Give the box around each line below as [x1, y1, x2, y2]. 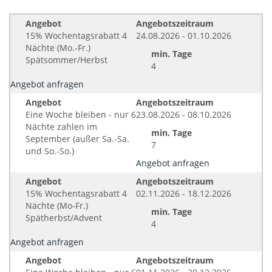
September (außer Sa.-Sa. [25, 133, 129, 144]
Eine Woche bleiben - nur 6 [25, 109, 136, 120]
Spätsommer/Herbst [25, 54, 107, 66]
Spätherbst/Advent [25, 212, 102, 223]
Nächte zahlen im [25, 121, 97, 132]
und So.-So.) [25, 145, 74, 157]
